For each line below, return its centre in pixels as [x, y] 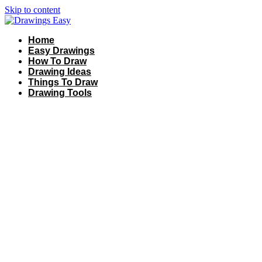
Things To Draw [63, 82]
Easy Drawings [61, 51]
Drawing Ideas [60, 72]
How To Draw [57, 61]
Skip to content [32, 10]
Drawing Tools [60, 93]
